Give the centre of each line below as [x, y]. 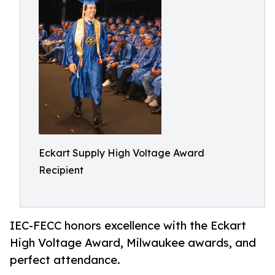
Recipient [61, 170]
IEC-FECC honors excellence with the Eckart [128, 226]
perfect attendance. [65, 260]
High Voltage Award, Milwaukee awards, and [133, 243]
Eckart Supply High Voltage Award [122, 153]
